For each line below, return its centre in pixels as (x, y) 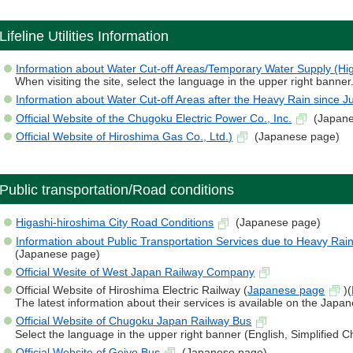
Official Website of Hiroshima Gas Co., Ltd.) (124, 136)
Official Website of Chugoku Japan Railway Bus (134, 321)
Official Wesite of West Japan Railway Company (136, 271)
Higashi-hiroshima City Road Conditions (115, 223)
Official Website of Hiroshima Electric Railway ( (132, 290)
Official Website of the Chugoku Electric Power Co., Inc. (154, 118)
